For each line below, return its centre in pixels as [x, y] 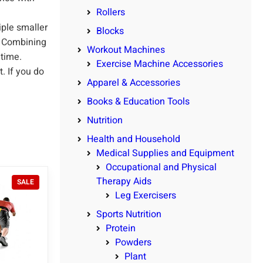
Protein [121, 228]
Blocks [110, 31]
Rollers [111, 12]
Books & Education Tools [138, 101]
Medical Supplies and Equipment [165, 153]
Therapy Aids [124, 181]
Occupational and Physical [161, 167]
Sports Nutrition [129, 214]
